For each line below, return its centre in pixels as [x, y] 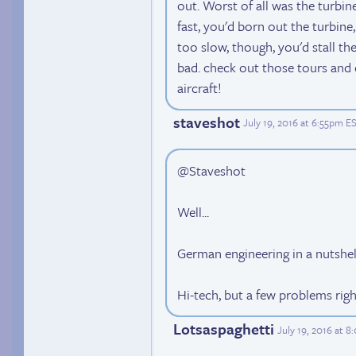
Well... [193, 212]
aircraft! [199, 87]
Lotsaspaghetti [224, 329]
